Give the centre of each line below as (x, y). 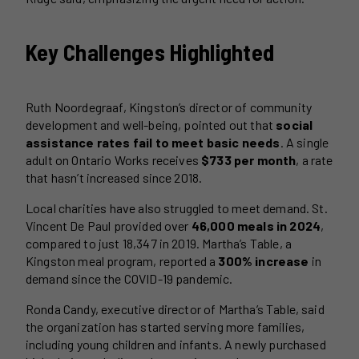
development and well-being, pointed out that (151, 124)
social (294, 124)
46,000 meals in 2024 (256, 225)
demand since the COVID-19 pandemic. (129, 278)
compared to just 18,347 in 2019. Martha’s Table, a (159, 243)
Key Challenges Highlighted (150, 52)
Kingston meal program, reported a (122, 260)
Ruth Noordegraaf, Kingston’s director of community (169, 107)
